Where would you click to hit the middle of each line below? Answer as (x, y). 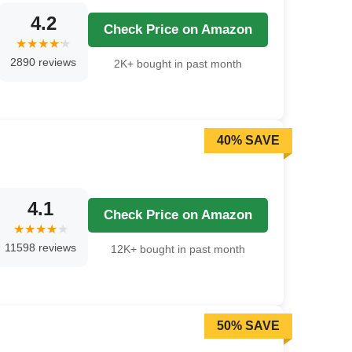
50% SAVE (248, 326)
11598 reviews (40, 247)
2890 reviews (43, 62)
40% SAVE (248, 141)
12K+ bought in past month (178, 249)
